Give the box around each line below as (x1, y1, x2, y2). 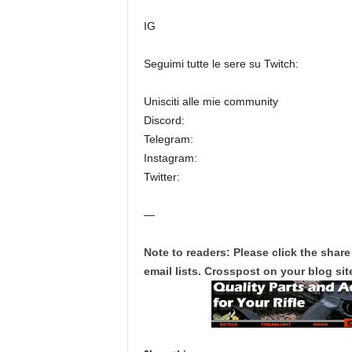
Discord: (143, 114, 185, 126)
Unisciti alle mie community (143, 95, 278, 108)
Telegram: (143, 133, 193, 145)
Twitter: (143, 170, 180, 183)
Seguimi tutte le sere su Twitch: (143, 57, 299, 70)
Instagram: (143, 152, 197, 164)
